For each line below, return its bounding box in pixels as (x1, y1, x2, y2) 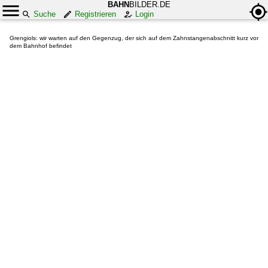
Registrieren (75, 10, 116, 19)
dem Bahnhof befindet (10, 42, 72, 49)
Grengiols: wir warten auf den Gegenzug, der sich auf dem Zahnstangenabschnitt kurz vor (10, 35, 258, 41)
